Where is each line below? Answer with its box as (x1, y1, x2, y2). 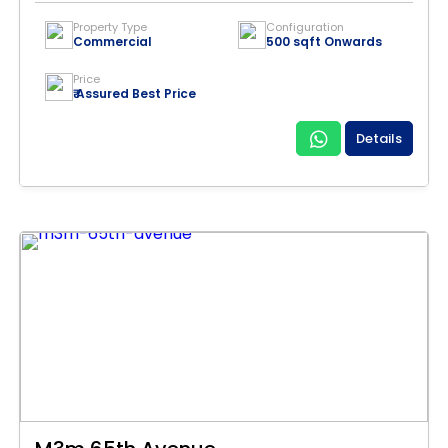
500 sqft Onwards (266, 33, 382, 50)
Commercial (73, 33, 152, 50)
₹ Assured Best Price (73, 85, 196, 102)
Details (356, 129, 402, 148)
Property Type (73, 19, 147, 35)
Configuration (266, 19, 344, 35)
